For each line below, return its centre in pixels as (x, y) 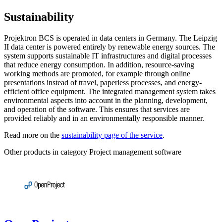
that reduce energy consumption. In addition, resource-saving (99, 64)
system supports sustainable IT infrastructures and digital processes (108, 55)
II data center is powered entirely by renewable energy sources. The (110, 47)
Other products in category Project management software (93, 152)
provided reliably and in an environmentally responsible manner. (104, 118)
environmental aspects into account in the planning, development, (106, 100)
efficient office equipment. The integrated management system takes (110, 91)
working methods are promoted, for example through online (97, 73)
